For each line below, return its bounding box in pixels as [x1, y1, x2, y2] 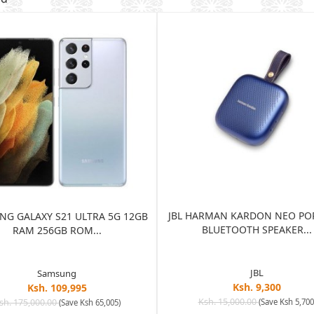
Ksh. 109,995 [27, 280, 87, 294]
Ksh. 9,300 [233, 280, 281, 294]
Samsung [37, 266, 76, 280]
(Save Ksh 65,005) [58, 296, 121, 308]
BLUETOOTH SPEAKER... [202, 222, 312, 236]
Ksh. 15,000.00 [198, 295, 259, 308]
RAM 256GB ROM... [12, 223, 102, 237]
